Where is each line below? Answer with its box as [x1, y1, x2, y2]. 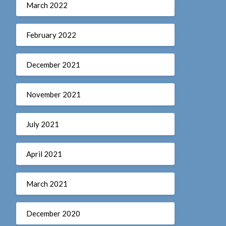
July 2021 [26, 119, 59, 129]
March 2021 [26, 179, 68, 188]
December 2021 [26, 60, 80, 69]
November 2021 [26, 89, 81, 99]
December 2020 [26, 208, 80, 218]
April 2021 [26, 149, 62, 158]
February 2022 [26, 30, 76, 39]
